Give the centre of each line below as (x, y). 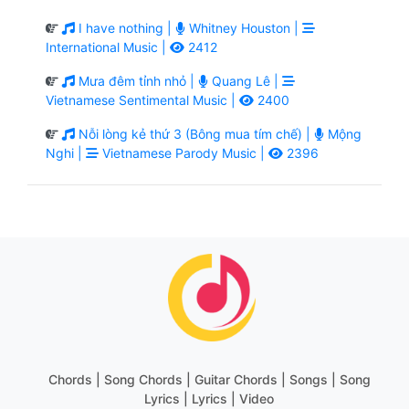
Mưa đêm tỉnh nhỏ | (136, 80)
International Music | (108, 47)
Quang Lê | (245, 80)
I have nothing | (125, 27)
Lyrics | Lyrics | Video (209, 398)
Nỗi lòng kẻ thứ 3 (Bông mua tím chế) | (194, 133)
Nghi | (66, 152)
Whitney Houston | (244, 27)
